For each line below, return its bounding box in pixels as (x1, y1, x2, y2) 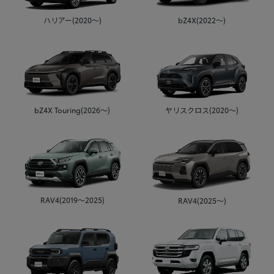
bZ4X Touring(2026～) (34, 105, 110, 116)
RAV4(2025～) (177, 194, 226, 206)
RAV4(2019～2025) (40, 194, 105, 206)
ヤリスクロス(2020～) (165, 105, 239, 116)
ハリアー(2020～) (43, 15, 102, 26)
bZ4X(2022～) (178, 15, 226, 26)
